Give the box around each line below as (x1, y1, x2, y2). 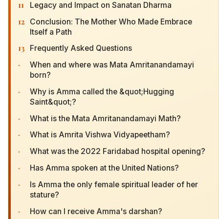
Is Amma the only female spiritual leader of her (30, 179, 198, 189)
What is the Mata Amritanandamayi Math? (30, 113, 181, 123)
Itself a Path (30, 27, 72, 37)
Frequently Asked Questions (30, 44, 132, 53)
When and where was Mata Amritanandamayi (30, 60, 194, 70)
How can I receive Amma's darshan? (30, 206, 162, 216)
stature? (30, 190, 59, 199)
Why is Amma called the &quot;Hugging (30, 87, 174, 96)
